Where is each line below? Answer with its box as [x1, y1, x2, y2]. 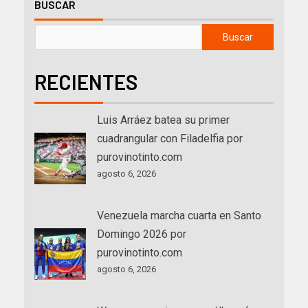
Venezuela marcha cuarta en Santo [97, 208, 261, 222]
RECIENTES [34, 69, 137, 94]
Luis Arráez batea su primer [97, 113, 230, 126]
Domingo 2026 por [97, 227, 186, 241]
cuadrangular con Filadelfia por [97, 131, 243, 145]
